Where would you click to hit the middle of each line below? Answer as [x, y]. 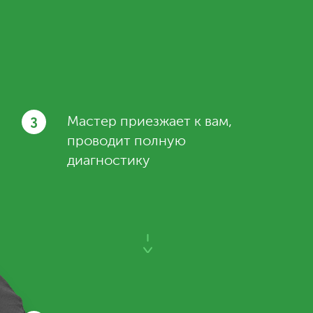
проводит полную [126, 142]
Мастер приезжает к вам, [150, 122]
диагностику [109, 161]
